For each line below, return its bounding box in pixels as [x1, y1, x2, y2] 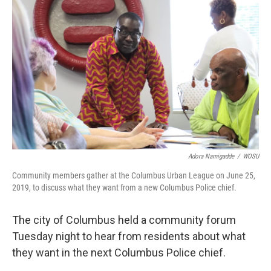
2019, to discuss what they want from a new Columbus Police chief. [12, 183, 237, 192]
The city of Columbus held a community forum [12, 214, 236, 226]
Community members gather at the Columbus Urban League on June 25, [12, 171, 255, 180]
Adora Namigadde [188, 152, 234, 160]
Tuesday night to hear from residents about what [12, 230, 246, 243]
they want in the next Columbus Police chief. [12, 246, 226, 259]
